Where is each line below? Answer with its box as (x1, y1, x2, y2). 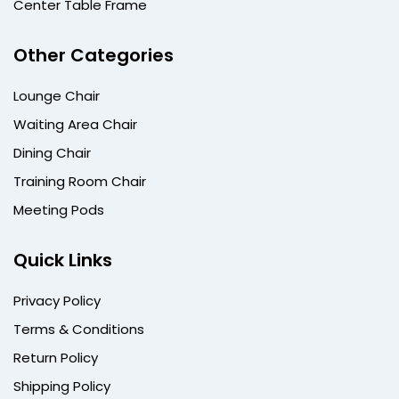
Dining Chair (13, 143, 91, 163)
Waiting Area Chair (13, 115, 137, 134)
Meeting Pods (13, 200, 104, 220)
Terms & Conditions (13, 320, 144, 339)
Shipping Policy (13, 377, 110, 396)
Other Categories (13, 43, 174, 69)
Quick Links (13, 248, 112, 273)
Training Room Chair (13, 172, 146, 191)
